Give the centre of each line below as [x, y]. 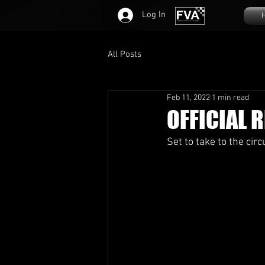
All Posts [125, 54]
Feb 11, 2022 [188, 98]
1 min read [230, 98]
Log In [154, 15]
